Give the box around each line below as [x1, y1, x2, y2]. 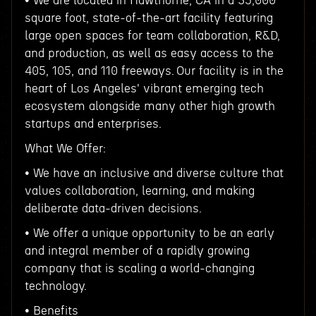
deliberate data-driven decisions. [24, 202, 202, 214]
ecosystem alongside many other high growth [24, 100, 275, 112]
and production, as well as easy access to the [24, 47, 274, 59]
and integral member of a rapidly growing [24, 245, 250, 257]
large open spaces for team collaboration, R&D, [24, 30, 280, 42]
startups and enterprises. [24, 118, 162, 130]
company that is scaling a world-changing [24, 262, 255, 274]
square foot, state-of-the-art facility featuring [24, 12, 273, 24]
